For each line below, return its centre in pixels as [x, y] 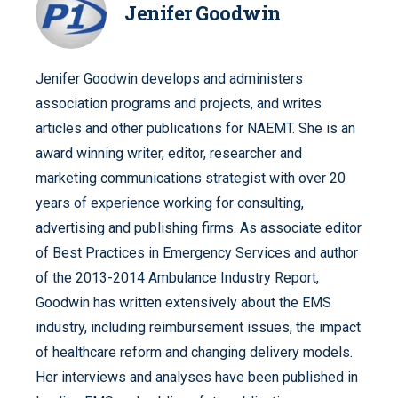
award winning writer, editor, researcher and [169, 153]
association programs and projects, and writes [179, 103]
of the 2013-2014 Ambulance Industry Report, [177, 277]
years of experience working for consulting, [170, 203]
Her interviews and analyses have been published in [197, 377]
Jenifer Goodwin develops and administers [169, 78]
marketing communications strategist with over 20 [191, 178]
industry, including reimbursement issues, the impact [198, 327]
